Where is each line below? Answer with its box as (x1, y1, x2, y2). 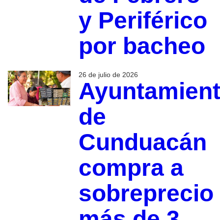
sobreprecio (78, 180, 214, 207)
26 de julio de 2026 (78, 71, 138, 79)
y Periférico (78, 7, 207, 34)
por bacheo (78, 33, 205, 59)
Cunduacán (78, 129, 207, 156)
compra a (78, 155, 184, 181)
